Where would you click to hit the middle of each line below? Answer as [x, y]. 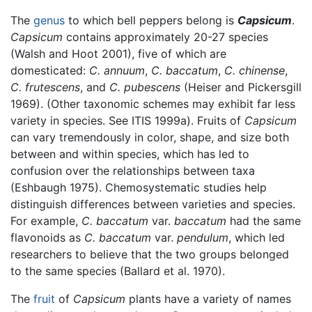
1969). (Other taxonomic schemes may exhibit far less [153, 104]
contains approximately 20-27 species [165, 37]
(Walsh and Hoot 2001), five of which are [118, 54]
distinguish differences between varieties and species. [153, 204]
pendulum [203, 238]
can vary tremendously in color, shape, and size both [150, 138]
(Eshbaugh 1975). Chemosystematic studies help [139, 188]
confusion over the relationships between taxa [133, 171]
